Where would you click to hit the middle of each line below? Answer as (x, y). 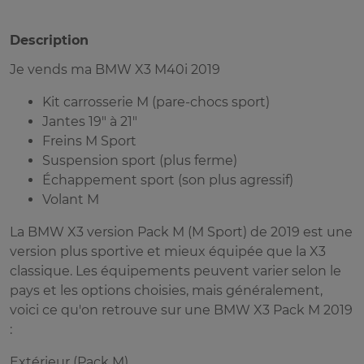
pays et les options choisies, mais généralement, (166, 291)
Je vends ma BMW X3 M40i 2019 (115, 70)
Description (49, 41)
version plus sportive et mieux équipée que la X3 (168, 252)
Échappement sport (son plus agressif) (168, 180)
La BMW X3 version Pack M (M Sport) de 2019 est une (181, 232)
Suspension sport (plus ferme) (140, 161)
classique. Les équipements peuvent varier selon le (175, 271)
